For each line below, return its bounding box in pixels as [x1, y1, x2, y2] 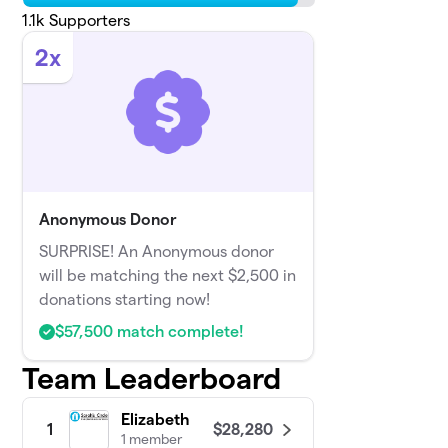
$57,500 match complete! [55, 323, 245, 341]
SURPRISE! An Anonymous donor [39, 243, 275, 261]
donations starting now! [39, 291, 211, 309]
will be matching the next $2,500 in [39, 267, 297, 285]
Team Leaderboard [22, 362, 282, 396]
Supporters [45, 12, 131, 30]
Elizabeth [121, 411, 191, 429]
